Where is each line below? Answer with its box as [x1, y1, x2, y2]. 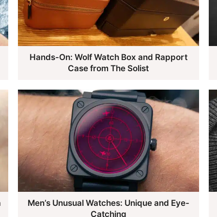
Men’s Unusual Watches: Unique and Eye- [27, 198, 189, 208]
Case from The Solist [68, 63, 149, 74]
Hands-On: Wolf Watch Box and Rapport [29, 52, 187, 62]
